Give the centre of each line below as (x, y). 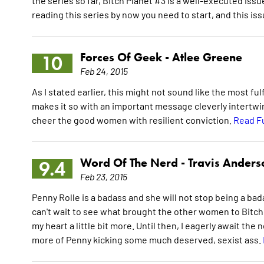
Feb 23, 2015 (103, 176)
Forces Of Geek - (126, 57)
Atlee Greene (207, 57)
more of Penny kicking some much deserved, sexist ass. (147, 240)
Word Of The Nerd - (134, 163)
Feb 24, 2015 (104, 71)
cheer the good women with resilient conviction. (132, 120)
